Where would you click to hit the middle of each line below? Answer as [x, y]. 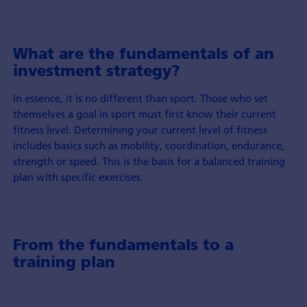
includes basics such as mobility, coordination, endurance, [148, 146]
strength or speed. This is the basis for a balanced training [149, 161]
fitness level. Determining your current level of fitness [140, 130]
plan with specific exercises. [78, 177]
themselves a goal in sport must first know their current [144, 114]
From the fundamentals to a [123, 244]
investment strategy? [96, 70]
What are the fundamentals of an [143, 53]
